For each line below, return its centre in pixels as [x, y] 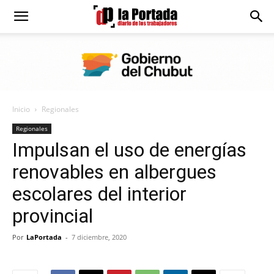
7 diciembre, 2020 [99, 237]
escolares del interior [99, 194]
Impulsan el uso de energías [129, 150]
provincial [53, 216]
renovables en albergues [114, 172]
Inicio [21, 109]
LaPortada [44, 237]
